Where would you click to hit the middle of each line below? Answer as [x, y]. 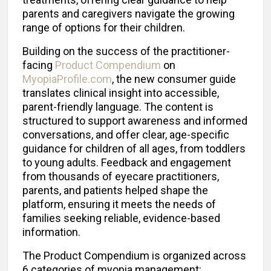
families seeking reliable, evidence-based [121, 218]
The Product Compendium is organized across [134, 256]
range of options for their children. [106, 28]
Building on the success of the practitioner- [126, 51]
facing [39, 65]
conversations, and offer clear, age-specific [126, 135]
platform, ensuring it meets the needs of [119, 204]
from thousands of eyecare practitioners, [121, 177]
